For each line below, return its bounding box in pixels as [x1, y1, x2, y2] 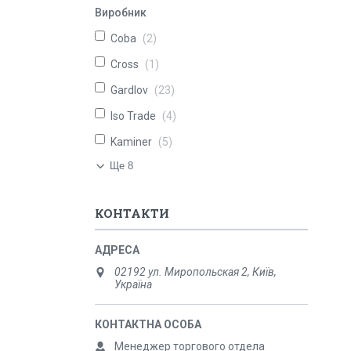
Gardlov [110, 84, 148, 96]
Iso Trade [110, 110, 156, 122]
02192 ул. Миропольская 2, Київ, [114, 266, 277, 278]
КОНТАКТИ [95, 205, 169, 221]
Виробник [95, 6, 147, 19]
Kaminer [110, 136, 152, 148]
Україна [114, 278, 152, 291]
